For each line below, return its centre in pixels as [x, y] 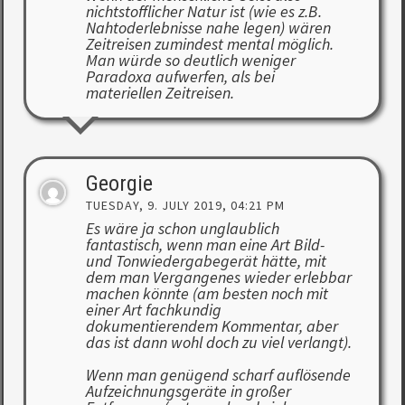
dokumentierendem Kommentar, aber [212, 326]
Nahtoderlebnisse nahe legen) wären [208, 28]
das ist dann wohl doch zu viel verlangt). [218, 343]
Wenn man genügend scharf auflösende [218, 375]
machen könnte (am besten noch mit [207, 294]
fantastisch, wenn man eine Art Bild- [205, 245]
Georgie [119, 184]
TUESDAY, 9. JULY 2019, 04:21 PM [185, 206]
